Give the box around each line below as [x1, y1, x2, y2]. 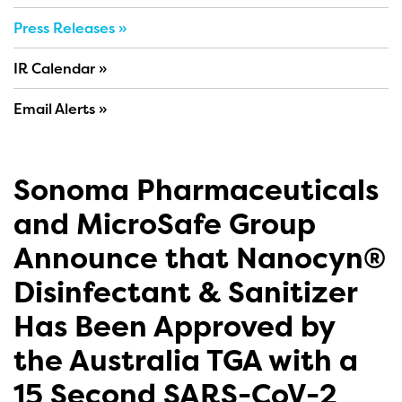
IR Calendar [13, 58, 95, 78]
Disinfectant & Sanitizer [13, 273, 357, 311]
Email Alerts [13, 99, 95, 118]
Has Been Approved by [13, 307, 335, 345]
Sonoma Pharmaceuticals [13, 170, 379, 209]
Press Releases [13, 18, 115, 38]
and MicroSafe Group [13, 205, 316, 243]
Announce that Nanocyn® [13, 239, 386, 277]
